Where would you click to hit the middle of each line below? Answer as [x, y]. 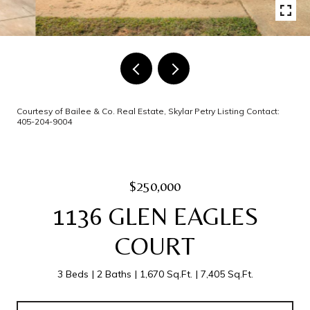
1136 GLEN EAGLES [155, 216]
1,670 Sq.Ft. [166, 274]
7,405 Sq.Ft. [227, 274]
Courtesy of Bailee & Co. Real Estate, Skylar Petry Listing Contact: [148, 111]
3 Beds [73, 274]
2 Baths [114, 274]
